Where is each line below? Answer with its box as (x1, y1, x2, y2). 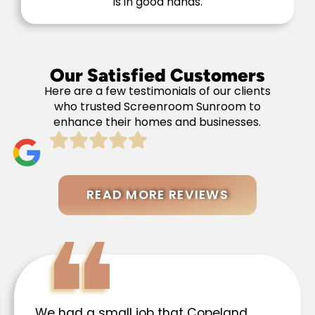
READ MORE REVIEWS (86, 186, 229, 203)
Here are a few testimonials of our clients (44, 82, 271, 99)
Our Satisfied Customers (50, 63, 265, 86)
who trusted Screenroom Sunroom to (53, 98, 261, 115)
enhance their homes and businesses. (53, 113, 262, 130)
